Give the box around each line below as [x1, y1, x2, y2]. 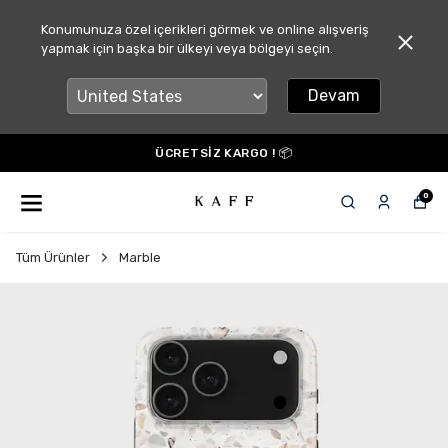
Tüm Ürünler [16, 250, 90, 265]
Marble [119, 250, 161, 265]
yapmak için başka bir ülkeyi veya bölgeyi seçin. [40, 41, 333, 56]
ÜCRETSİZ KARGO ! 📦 [155, 146, 293, 160]
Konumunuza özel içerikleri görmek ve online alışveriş [40, 22, 369, 37]
